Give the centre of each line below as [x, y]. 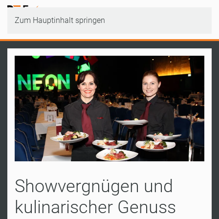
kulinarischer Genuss [95, 207]
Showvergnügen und [94, 186]
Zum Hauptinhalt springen [60, 20]
